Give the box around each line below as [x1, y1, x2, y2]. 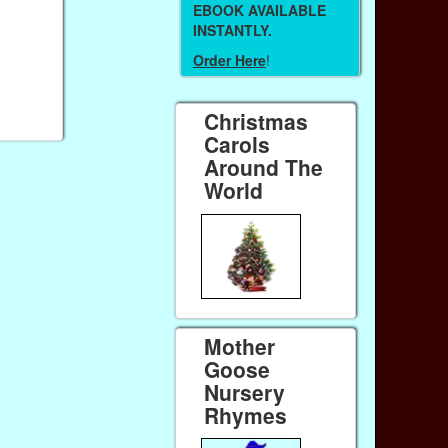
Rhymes [204, 400, 288, 430]
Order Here [192, 50, 266, 71]
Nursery [204, 377, 286, 407]
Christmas [204, 106, 309, 137]
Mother [204, 331, 276, 361]
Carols [204, 129, 271, 160]
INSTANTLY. [192, 19, 272, 40]
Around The [204, 152, 324, 183]
